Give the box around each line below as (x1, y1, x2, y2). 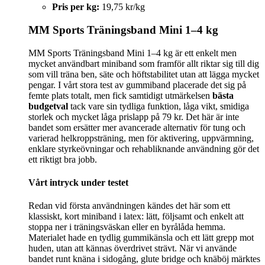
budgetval (28, 101, 68, 111)
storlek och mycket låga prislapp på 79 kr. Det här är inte (28, 111, 239, 122)
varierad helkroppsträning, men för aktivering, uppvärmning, (28, 132, 254, 143)
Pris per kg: (52, 2, 99, 12)
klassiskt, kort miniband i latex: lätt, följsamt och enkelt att (28, 211, 244, 222)
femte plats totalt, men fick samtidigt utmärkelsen (28, 90, 212, 101)
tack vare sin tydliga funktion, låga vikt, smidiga (68, 101, 249, 111)
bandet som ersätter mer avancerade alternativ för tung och (28, 122, 245, 132)
